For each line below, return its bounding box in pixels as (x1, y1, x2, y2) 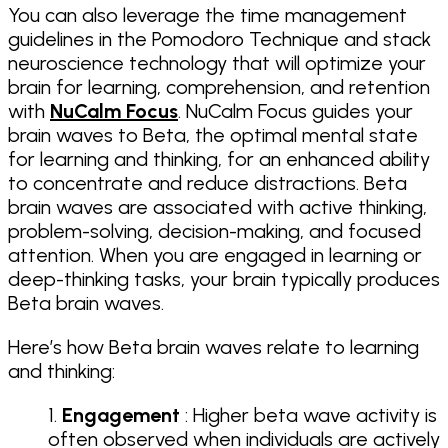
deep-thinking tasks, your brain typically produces (8, 266, 440, 291)
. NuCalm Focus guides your (178, 98, 413, 123)
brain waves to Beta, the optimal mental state (8, 122, 418, 147)
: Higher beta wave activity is (180, 402, 437, 427)
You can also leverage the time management (8, 2, 407, 27)
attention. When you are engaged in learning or (8, 242, 422, 267)
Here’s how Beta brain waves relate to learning (8, 334, 419, 359)
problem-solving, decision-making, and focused (8, 218, 421, 243)
